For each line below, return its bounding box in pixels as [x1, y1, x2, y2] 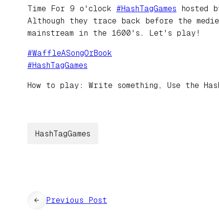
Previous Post [46, 196, 107, 205]
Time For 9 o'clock [27, 4, 116, 14]
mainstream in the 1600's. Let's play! [27, 28, 200, 38]
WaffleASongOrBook [32, 48, 112, 58]
